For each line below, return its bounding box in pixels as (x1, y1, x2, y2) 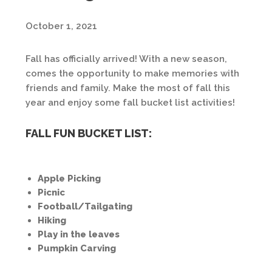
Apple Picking (38, 173, 101, 185)
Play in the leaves (38, 229, 120, 240)
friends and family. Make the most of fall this (25, 83, 230, 94)
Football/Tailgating (38, 201, 132, 212)
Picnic (38, 187, 65, 199)
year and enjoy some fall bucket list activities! (25, 97, 235, 109)
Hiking (38, 215, 66, 226)
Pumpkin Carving (38, 243, 116, 254)
